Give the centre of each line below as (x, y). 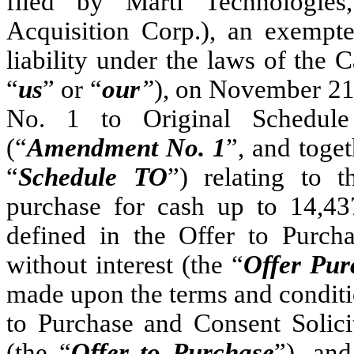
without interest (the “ (125, 265)
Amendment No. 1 (126, 148)
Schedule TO (93, 177)
